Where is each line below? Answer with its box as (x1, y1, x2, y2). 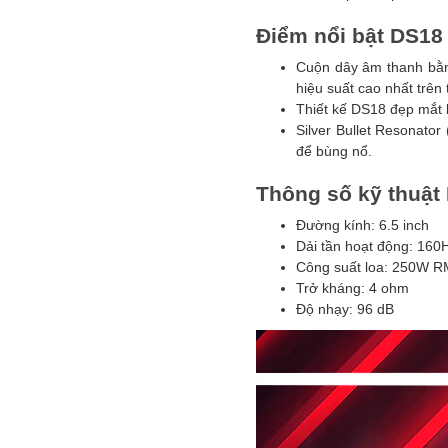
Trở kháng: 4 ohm (296, 280, 409, 296)
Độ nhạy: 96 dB (296, 301, 394, 317)
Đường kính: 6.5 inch (296, 217, 429, 233)
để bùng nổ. (296, 143, 372, 159)
